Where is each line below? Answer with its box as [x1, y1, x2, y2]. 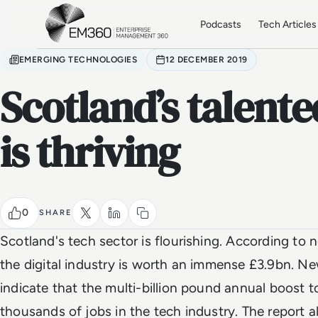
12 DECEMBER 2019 [165, 55, 248, 65]
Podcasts [200, 18, 242, 31]
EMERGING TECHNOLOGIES [19, 55, 138, 65]
